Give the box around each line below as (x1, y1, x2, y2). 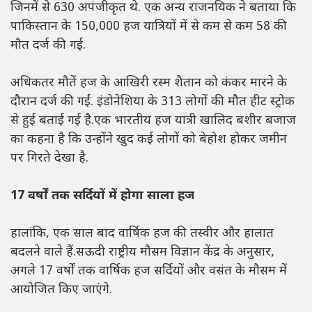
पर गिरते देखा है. (10, 150, 88, 167)
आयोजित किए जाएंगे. (10, 282, 112, 299)
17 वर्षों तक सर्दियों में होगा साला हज (10, 188, 194, 205)
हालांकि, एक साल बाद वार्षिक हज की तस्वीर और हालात (10, 226, 274, 242)
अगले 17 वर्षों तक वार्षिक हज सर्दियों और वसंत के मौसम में (10, 263, 287, 280)
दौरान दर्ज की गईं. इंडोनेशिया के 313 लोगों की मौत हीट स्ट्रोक (10, 94, 295, 111)
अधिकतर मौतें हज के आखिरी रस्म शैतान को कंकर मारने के (10, 75, 287, 92)
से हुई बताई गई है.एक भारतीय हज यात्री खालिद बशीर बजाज (10, 113, 296, 130)
